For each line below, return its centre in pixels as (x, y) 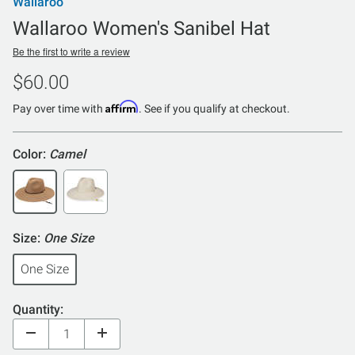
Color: (31, 154)
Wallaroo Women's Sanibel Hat (141, 28)
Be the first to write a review (71, 51)
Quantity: (38, 309)
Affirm (122, 106)
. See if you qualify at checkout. (214, 108)
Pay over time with (59, 108)
